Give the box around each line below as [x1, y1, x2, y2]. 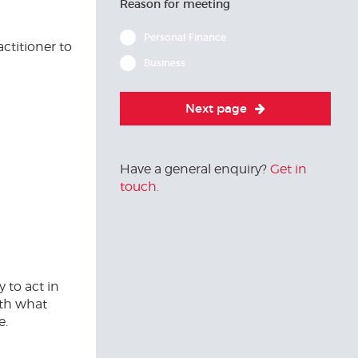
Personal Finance [144, 31, 226, 43]
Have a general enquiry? [120, 161, 270, 177]
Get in [270, 161, 307, 177]
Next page [185, 101, 247, 116]
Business [144, 57, 185, 69]
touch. [120, 179, 159, 194]
